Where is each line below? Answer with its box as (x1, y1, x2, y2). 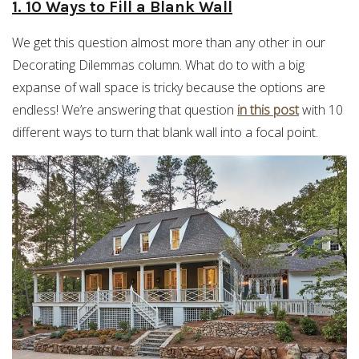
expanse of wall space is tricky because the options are (12, 78, 325, 96)
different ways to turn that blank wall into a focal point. (12, 123, 318, 141)
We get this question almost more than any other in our (12, 33, 325, 51)
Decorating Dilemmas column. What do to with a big (12, 55, 305, 74)
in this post (237, 100, 299, 119)
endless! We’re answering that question (12, 100, 237, 119)
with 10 (299, 100, 343, 119)
